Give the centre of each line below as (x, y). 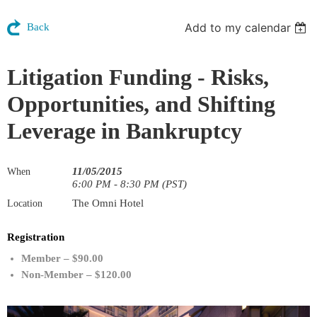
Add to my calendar (238, 28)
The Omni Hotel (108, 203)
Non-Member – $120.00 (76, 275)
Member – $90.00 (62, 259)
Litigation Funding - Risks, (138, 77)
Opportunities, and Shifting (141, 104)
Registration (36, 237)
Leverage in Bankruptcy (125, 131)
